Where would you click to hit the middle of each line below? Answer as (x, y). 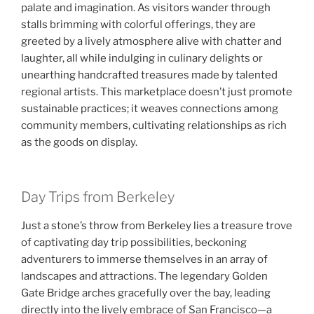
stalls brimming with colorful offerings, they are (138, 24)
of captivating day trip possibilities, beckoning (134, 243)
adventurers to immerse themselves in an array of (144, 260)
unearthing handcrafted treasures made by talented (149, 75)
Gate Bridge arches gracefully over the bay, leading (146, 293)
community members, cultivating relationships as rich (154, 125)
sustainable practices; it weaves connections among (150, 108)
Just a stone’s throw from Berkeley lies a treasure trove (157, 226)
